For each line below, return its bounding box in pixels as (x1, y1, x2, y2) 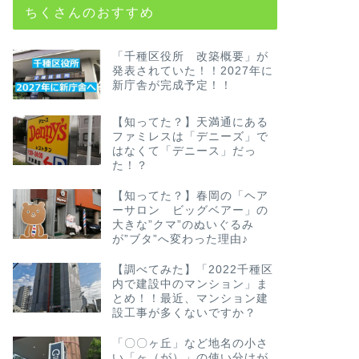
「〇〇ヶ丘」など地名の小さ (111, 337, 268, 349)
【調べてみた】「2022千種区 (111, 263, 273, 276)
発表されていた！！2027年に (111, 64, 273, 77)
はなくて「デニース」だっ (111, 144, 256, 157)
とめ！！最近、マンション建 (111, 292, 268, 305)
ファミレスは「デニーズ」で (111, 130, 268, 143)
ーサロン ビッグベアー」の (111, 204, 268, 216)
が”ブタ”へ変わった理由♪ (111, 232, 248, 245)
